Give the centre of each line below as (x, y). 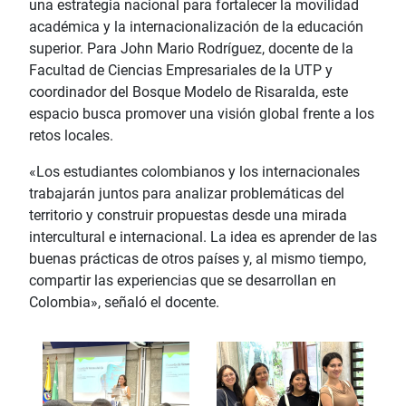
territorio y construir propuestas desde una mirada (188, 215)
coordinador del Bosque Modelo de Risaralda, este (188, 92)
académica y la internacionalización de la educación (196, 26)
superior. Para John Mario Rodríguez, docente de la (191, 48)
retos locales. (71, 135)
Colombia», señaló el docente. (124, 302)
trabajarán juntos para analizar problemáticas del (187, 193)
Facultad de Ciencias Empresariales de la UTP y (181, 70)
